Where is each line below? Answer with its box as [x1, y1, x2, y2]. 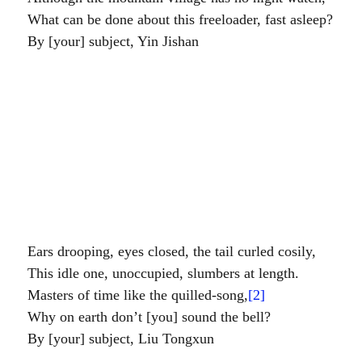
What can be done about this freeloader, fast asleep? [27, 11, 333, 27]
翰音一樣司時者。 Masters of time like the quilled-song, [27, 286, 248, 303]
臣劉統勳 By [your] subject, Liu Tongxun [27, 330, 214, 347]
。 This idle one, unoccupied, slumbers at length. [27, 264, 299, 281]
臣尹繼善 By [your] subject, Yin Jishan [27, 32, 199, 49]
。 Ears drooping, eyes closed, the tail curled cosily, [27, 242, 316, 259]
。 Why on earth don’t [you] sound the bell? [27, 308, 271, 325]
